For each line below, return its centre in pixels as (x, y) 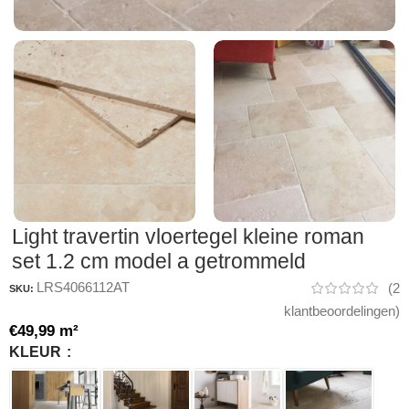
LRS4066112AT (83, 287)
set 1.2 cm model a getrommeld (159, 261)
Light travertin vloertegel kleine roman (188, 236)
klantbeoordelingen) (341, 311)
